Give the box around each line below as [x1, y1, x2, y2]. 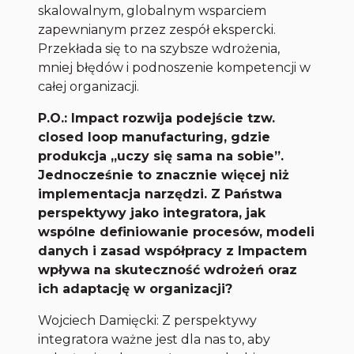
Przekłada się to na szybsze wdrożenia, [38, 41, 281, 57]
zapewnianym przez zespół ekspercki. [38, 22, 277, 38]
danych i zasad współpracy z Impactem [38, 243, 308, 259]
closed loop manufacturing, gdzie [38, 130, 271, 145]
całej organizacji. [38, 79, 140, 95]
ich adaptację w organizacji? [38, 281, 233, 297]
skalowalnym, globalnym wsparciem [38, 3, 267, 19]
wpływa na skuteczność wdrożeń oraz [38, 262, 298, 278]
